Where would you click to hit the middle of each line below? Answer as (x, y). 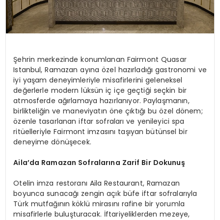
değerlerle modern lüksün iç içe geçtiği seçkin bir (100, 90)
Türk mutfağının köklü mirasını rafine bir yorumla (99, 204)
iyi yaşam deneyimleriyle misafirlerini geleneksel (98, 80)
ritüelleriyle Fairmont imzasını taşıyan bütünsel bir (100, 131)
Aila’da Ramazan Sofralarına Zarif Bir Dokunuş (99, 162)
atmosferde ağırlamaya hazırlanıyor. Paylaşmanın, (101, 100)
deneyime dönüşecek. (52, 142)
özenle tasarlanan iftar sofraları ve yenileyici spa (99, 121)
